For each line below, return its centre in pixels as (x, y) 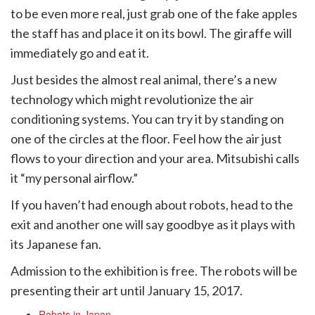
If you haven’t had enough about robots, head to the (152, 205)
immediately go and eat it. (80, 53)
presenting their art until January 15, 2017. (127, 290)
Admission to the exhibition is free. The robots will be (154, 271)
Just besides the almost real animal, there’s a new (144, 79)
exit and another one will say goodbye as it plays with (153, 224)
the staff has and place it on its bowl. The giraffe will (151, 33)
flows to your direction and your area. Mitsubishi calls (155, 158)
